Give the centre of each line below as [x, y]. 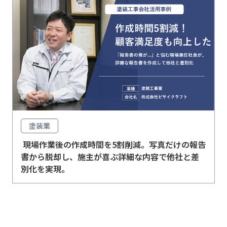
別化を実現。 [45, 169]
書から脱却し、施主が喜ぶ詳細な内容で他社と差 [110, 157]
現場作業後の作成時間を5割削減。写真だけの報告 [113, 145]
